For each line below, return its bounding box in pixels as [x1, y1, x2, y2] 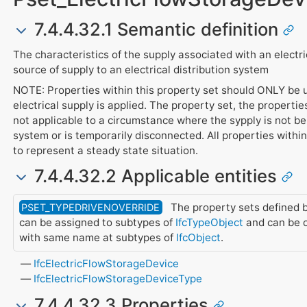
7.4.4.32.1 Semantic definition [29, 18, 283, 40]
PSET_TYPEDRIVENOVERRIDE [21, 201, 160, 214]
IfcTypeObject [175, 216, 243, 230]
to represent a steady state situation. [12, 143, 198, 157]
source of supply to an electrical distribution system [12, 63, 269, 77]
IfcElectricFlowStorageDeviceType [34, 272, 203, 286]
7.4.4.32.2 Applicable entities [29, 165, 282, 187]
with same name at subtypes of [19, 231, 176, 245]
